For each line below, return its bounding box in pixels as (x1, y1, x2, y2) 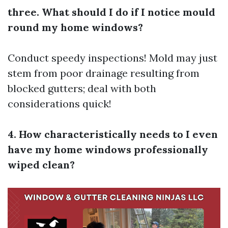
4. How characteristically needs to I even (8, 128, 218, 141)
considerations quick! (8, 97, 111, 110)
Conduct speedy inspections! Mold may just (8, 51, 217, 65)
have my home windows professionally (8, 143, 208, 156)
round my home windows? (8, 21, 143, 34)
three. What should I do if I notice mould (8, 6, 215, 19)
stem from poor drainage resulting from (8, 67, 199, 80)
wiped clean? (8, 158, 75, 172)
